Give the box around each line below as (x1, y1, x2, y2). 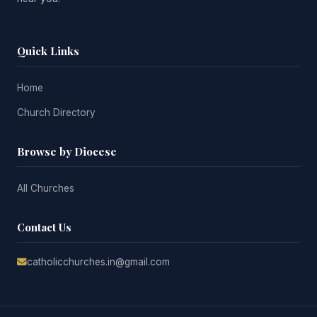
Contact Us (17, 219, 71, 234)
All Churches (17, 182, 74, 194)
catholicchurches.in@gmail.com (27, 255, 170, 267)
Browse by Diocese (17, 144, 117, 158)
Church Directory (17, 106, 96, 118)
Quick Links (17, 43, 79, 58)
